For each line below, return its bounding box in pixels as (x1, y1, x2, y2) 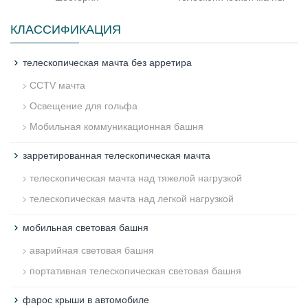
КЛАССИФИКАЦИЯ (10, 23, 124, 36)
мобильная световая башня (23, 222, 148, 233)
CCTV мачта (30, 80, 85, 91)
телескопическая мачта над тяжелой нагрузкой (30, 173, 242, 184)
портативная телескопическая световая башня (30, 265, 241, 276)
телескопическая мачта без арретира (23, 57, 192, 68)
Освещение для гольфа (30, 100, 137, 111)
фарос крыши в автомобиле (23, 294, 149, 305)
